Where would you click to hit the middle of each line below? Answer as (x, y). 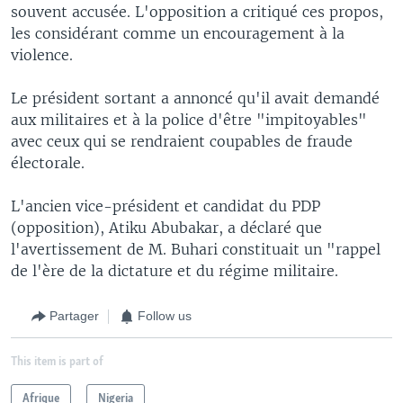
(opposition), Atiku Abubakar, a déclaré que (166, 227)
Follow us (165, 316)
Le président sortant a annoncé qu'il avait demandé (195, 98)
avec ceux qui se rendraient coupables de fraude (182, 141)
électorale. (48, 162)
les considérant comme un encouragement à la (178, 33)
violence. (42, 54)
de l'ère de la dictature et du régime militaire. (175, 270)
